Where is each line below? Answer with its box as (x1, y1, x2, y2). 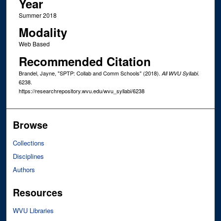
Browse (13, 117, 48, 132)
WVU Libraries (13, 205, 54, 215)
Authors (13, 164, 36, 174)
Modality (18, 24, 67, 41)
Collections (13, 138, 45, 147)
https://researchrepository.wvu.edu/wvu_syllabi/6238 (18, 86, 145, 95)
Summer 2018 (18, 11, 57, 20)
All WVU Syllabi (161, 69, 198, 77)
